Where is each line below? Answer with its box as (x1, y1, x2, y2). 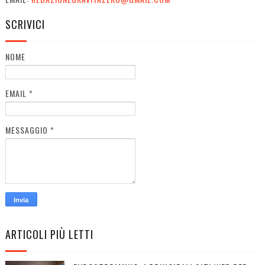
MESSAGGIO (5, 123, 50, 136)
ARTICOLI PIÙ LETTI (5, 226, 93, 242)
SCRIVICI (5, 16, 45, 32)
